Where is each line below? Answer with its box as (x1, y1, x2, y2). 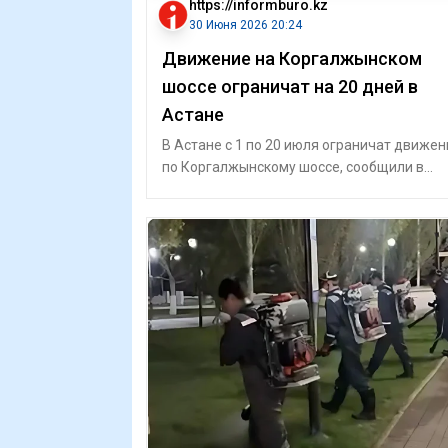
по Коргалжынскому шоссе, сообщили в (162, 159, 424, 175)
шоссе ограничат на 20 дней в (162, 76, 418, 97)
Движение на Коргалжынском (162, 48, 422, 69)
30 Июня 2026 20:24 (189, 18, 302, 32)
